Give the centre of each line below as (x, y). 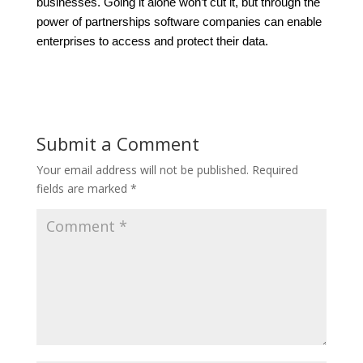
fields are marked (83, 189)
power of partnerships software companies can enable (179, 22)
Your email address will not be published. (142, 170)
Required (275, 170)
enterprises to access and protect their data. (152, 42)
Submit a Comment (117, 144)
